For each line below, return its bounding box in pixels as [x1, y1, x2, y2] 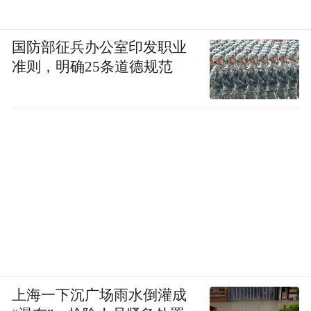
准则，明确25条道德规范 [12, 59, 174, 75]
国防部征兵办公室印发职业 [12, 40, 187, 56]
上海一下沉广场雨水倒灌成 [12, 287, 187, 303]
